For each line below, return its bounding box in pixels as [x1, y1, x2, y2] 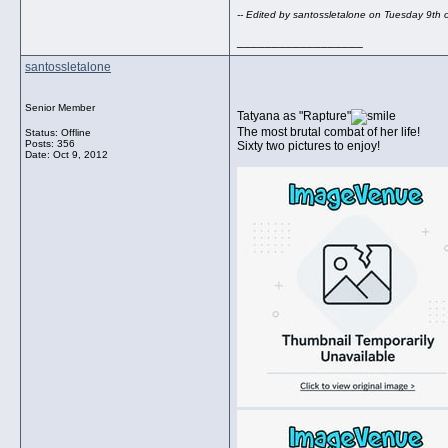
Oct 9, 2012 [53, 149, 108, 160]
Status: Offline [25, 127, 91, 138]
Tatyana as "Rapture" [237, 109, 351, 123]
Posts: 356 [25, 138, 75, 149]
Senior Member [25, 102, 95, 113]
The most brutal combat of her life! [237, 125, 420, 139]
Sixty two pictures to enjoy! [237, 139, 380, 153]
